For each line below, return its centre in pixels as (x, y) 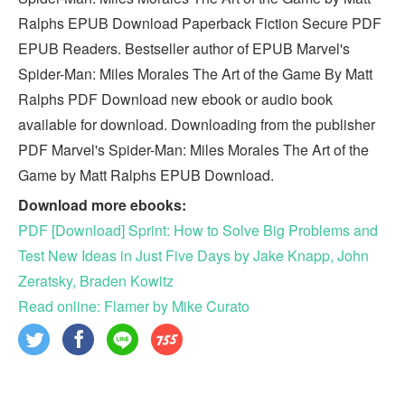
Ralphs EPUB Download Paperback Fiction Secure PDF (200, 23)
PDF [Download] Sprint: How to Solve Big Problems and (198, 230)
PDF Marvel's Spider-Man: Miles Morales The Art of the (193, 149)
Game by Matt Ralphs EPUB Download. (146, 174)
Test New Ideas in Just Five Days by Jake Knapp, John (193, 255)
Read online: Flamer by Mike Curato (134, 306)
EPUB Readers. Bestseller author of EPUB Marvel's (184, 48)
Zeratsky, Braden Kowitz (96, 280)
